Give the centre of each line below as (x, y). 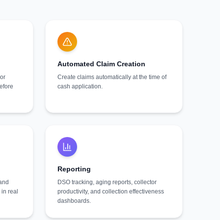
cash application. (80, 86)
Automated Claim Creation (101, 64)
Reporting (74, 169)
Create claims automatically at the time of (112, 77)
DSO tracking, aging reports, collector (107, 182)
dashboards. (74, 201)
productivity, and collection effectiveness (111, 192)
